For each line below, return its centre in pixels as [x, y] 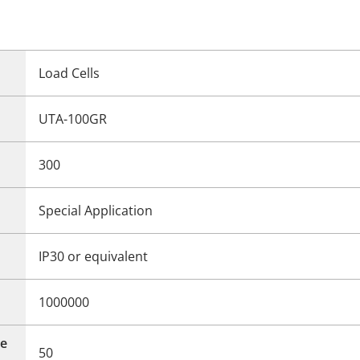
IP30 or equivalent [93, 256]
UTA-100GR [73, 119]
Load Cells [69, 73]
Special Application [96, 210]
